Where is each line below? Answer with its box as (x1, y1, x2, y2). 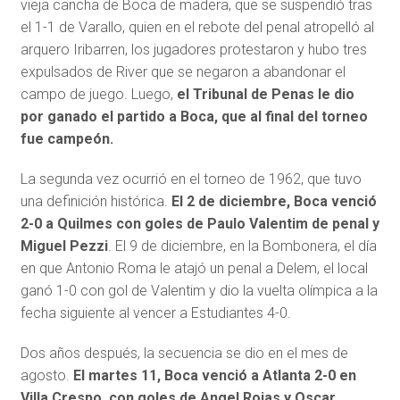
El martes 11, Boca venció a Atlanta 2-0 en (72, 367, 356, 384)
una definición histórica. (20, 193, 168, 210)
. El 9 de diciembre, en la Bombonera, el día (107, 237, 377, 254)
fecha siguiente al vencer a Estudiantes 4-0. (20, 304, 291, 321)
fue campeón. (20, 130, 113, 147)
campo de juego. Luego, (20, 86, 177, 103)
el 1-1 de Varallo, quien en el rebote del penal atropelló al (20, 19, 374, 36)
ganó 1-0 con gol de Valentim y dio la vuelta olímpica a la (20, 282, 378, 299)
